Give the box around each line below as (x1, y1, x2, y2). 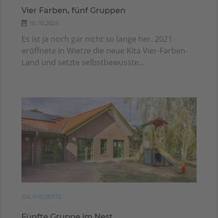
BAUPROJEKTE (21, 192, 62, 201)
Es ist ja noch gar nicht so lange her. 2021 (21, 33, 172, 44)
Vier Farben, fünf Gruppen (21, 5, 126, 15)
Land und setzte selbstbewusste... (21, 56, 145, 68)
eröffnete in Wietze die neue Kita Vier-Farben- (21, 45, 188, 56)
